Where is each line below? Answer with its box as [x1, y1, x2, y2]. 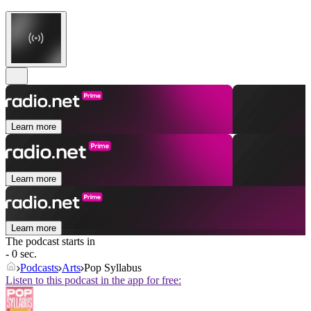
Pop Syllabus [84, 262, 142, 274]
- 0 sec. [6, 248, 37, 260]
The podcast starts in [6, 235, 95, 248]
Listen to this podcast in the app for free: [6, 274, 181, 287]
